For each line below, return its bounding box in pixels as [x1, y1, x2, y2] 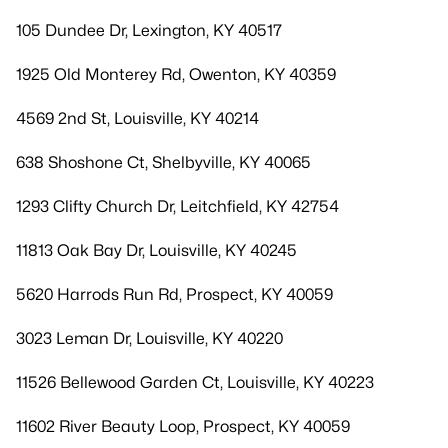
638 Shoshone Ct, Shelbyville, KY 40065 [16, 153, 311, 172]
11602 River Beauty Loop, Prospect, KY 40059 [16, 417, 350, 436]
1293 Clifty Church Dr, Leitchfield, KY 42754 [16, 197, 339, 216]
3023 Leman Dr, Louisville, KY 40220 [16, 329, 283, 348]
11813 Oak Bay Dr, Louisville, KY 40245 [16, 241, 297, 260]
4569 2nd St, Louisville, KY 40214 [16, 109, 259, 128]
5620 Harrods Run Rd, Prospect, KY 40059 [16, 285, 333, 304]
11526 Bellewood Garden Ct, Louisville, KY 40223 [16, 373, 374, 392]
